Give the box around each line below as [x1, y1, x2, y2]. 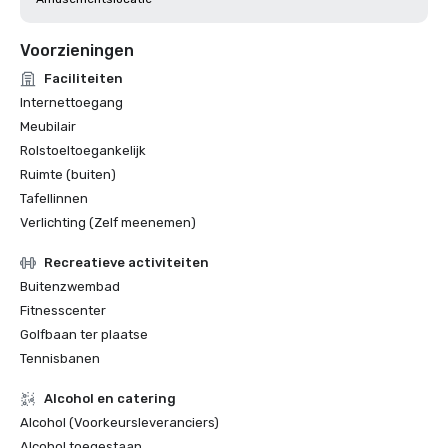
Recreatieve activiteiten [44, 255, 209, 270]
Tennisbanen [20, 351, 100, 366]
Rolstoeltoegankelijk [20, 143, 146, 158]
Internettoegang [20, 95, 123, 110]
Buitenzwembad [20, 279, 120, 294]
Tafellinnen [20, 191, 88, 206]
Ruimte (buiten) [20, 167, 116, 182]
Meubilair [20, 119, 76, 134]
